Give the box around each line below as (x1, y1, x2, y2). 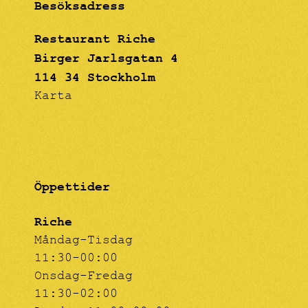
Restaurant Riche (34, 27, 155, 52)
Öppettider (34, 175, 110, 199)
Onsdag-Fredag (34, 267, 133, 288)
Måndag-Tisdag (34, 231, 133, 252)
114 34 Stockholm (34, 66, 155, 90)
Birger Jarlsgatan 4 (34, 47, 178, 71)
